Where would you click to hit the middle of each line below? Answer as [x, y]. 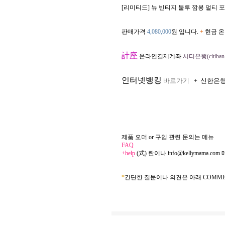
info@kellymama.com [194, 153]
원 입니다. [186, 32]
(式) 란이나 [151, 153]
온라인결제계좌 [160, 56]
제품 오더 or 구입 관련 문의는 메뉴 [168, 137]
